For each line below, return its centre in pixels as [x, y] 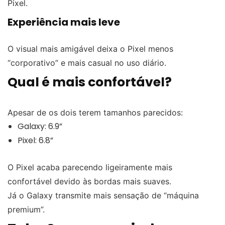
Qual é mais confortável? [90, 82]
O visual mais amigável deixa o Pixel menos [90, 48]
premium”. [26, 209]
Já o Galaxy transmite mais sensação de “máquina [103, 195]
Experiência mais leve [64, 22]
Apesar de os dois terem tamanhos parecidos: [95, 112]
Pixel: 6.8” [35, 140]
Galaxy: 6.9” [40, 126]
